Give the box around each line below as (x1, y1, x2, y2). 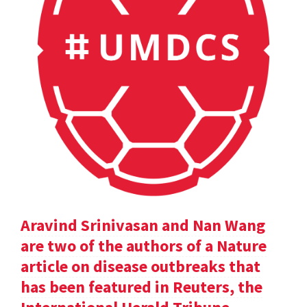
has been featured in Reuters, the (21, 276, 262, 298)
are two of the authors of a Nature (21, 235, 267, 257)
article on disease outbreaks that (21, 256, 260, 278)
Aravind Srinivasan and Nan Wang (21, 214, 265, 236)
